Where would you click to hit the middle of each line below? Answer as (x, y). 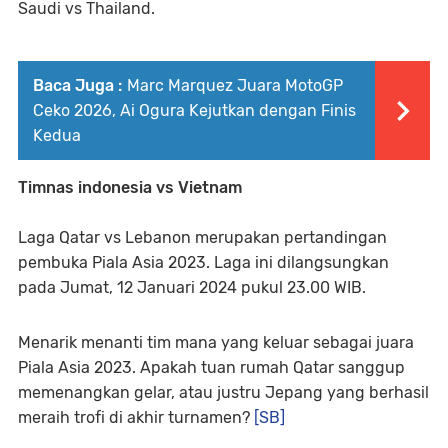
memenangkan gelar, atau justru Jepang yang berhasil (223, 392)
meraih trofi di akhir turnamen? (136, 417)
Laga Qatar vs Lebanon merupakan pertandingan (202, 237)
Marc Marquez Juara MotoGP (235, 85)
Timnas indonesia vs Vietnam (130, 187)
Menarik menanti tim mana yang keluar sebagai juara (216, 342)
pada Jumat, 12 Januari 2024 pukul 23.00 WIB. (192, 287)
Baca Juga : (77, 85)
